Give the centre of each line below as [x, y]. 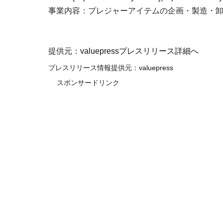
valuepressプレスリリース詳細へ [139, 51]
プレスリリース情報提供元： [94, 68]
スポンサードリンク [88, 83]
